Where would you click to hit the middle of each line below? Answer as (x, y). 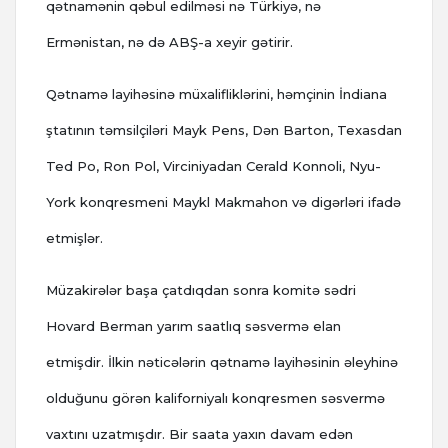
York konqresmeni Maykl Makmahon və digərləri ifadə (223, 202)
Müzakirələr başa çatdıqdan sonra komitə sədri (201, 290)
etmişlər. (74, 238)
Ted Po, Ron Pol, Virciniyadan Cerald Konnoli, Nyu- (213, 166)
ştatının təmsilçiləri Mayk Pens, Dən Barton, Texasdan (224, 130)
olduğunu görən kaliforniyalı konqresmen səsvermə (215, 398)
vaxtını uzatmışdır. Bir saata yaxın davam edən (199, 434)
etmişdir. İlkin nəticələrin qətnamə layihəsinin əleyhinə (222, 362)
